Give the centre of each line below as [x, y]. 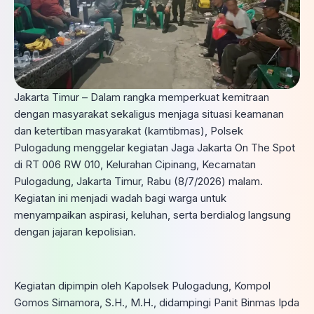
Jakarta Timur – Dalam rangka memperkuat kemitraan [142, 97]
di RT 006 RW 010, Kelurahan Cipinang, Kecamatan [135, 164]
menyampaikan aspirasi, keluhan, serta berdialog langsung [152, 215]
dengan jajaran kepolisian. [75, 232]
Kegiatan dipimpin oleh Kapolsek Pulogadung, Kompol [142, 285]
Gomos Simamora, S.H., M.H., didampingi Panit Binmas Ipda [157, 302]
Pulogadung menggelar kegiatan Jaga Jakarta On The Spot [155, 148]
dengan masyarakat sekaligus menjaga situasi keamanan [149, 114]
